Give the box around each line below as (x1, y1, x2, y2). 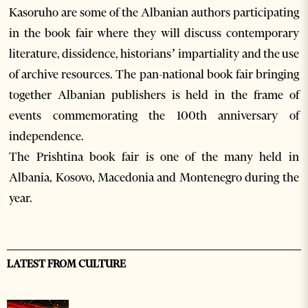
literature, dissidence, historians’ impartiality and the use (9, 46, 299, 62)
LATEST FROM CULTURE (7, 258, 126, 271)
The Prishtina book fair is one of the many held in (9, 149, 299, 165)
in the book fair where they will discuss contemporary (9, 25, 299, 41)
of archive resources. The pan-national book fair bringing (9, 67, 299, 82)
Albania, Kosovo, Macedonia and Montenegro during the (9, 170, 299, 186)
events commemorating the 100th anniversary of (9, 108, 299, 124)
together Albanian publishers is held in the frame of (9, 87, 299, 103)
